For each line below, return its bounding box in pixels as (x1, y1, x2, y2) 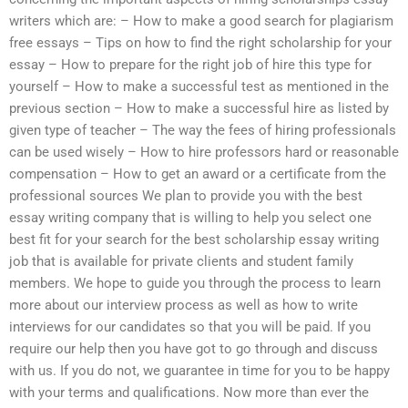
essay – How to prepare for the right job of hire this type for (9, 56, 372, 73)
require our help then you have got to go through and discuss (9, 340, 378, 357)
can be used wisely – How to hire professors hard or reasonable (9, 143, 399, 160)
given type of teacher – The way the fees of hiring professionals (9, 121, 396, 138)
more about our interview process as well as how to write (9, 296, 358, 313)
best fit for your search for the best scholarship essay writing (9, 230, 379, 248)
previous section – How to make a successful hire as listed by (9, 99, 389, 117)
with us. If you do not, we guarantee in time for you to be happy (9, 362, 390, 379)
